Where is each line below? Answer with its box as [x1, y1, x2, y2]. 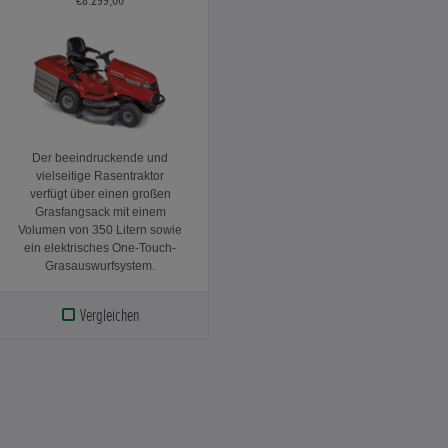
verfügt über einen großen [29, 186, 171, 201]
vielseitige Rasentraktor [36, 168, 165, 183]
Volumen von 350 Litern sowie [18, 222, 183, 237]
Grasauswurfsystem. [45, 258, 156, 273]
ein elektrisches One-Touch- [24, 240, 177, 255]
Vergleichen [80, 303, 140, 326]
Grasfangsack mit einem [34, 204, 166, 219]
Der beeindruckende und [32, 150, 169, 165]
